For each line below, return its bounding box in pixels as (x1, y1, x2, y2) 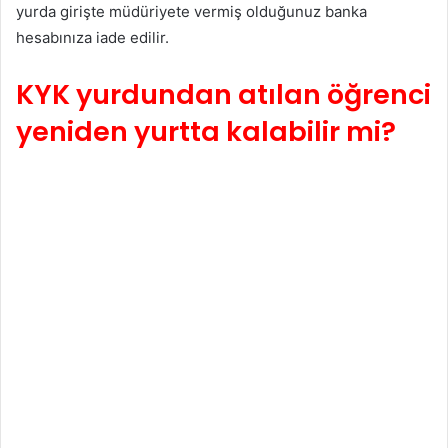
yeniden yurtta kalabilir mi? (16, 113, 396, 151)
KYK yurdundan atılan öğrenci (16, 76, 431, 114)
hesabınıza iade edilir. (16, 28, 169, 48)
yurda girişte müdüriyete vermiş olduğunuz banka (16, 2, 367, 22)
